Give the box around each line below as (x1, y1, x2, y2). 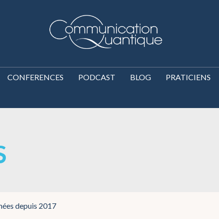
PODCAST (78, 72, 115, 82)
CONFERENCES (7, 72, 64, 82)
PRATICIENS (165, 72, 211, 82)
